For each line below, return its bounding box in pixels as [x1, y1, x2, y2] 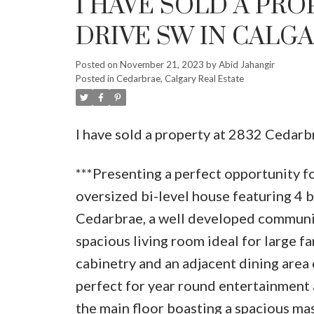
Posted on [75, 58, 120, 70]
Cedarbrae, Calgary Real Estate [116, 72, 244, 84]
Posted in [75, 72, 114, 84]
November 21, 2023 [119, 58, 204, 70]
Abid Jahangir [218, 58, 275, 70]
